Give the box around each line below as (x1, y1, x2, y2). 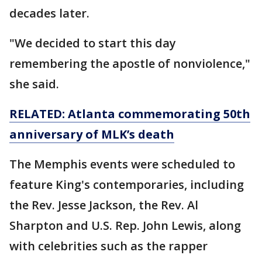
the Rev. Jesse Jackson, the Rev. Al (9, 197, 198, 213)
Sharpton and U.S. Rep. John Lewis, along (9, 218, 241, 233)
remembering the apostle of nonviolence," (9, 56, 250, 71)
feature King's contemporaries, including (9, 177, 244, 192)
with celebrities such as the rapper (9, 238, 208, 254)
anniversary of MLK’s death (9, 126, 174, 142)
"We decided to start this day (9, 35, 176, 51)
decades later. (9, 5, 89, 21)
